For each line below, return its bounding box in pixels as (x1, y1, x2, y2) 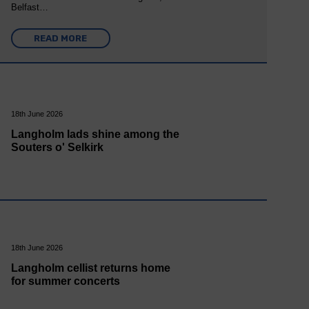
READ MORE (34, 33, 88, 44)
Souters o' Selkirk (10, 141, 103, 154)
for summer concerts (10, 275, 120, 287)
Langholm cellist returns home (10, 261, 170, 274)
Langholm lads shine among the (10, 128, 179, 141)
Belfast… (10, 2, 48, 13)
